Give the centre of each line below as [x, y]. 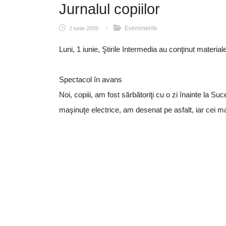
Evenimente [141, 28]
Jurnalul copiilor [109, 9]
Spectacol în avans [91, 79]
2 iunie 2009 [84, 28]
